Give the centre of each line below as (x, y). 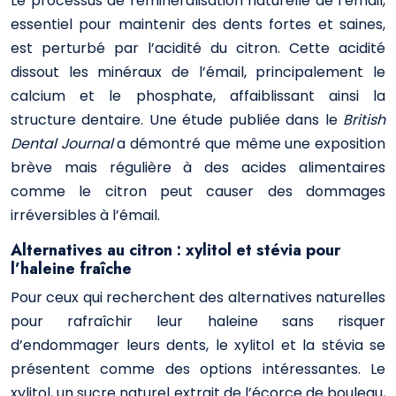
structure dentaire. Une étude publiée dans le (177, 120)
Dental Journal (64, 144)
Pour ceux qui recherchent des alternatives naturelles (198, 297)
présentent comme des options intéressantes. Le (198, 369)
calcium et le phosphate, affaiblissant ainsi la (198, 96)
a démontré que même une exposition (251, 144)
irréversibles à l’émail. (85, 215)
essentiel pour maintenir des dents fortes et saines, (198, 24)
